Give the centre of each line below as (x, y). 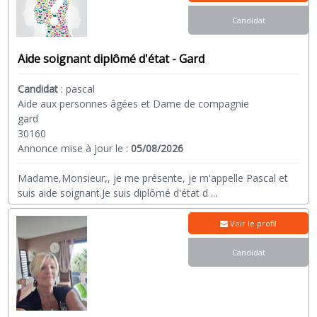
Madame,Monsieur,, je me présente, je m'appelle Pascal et (153, 178)
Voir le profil (253, 224)
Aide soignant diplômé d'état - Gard (111, 59)
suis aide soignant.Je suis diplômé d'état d (113, 193)
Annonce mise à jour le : (75, 149)
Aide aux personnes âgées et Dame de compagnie (134, 104)
